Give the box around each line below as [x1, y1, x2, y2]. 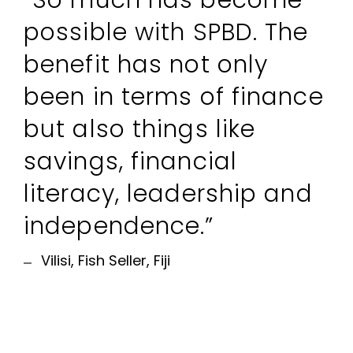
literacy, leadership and [24, 177, 313, 211]
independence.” [24, 210, 214, 243]
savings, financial [24, 145, 237, 179]
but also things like [24, 113, 256, 147]
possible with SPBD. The [24, 16, 309, 50]
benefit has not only [24, 48, 269, 82]
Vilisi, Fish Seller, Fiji [41, 251, 171, 271]
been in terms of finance [24, 80, 324, 114]
